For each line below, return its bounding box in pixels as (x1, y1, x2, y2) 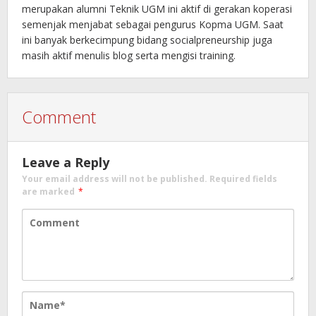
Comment (22, 105, 96, 129)
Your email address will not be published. (22, 173, 207, 186)
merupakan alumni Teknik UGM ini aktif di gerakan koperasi (22, 2, 292, 16)
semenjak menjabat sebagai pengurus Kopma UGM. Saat (22, 18, 284, 32)
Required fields (209, 173, 277, 186)
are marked (22, 186, 77, 198)
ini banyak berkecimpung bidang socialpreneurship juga (22, 33, 272, 47)
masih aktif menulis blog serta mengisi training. (22, 49, 236, 63)
